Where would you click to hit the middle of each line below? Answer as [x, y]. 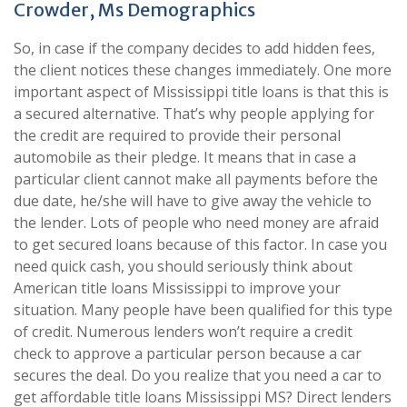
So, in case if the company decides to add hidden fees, [194, 48]
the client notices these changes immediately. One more [203, 70]
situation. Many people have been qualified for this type [203, 310]
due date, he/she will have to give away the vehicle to [193, 201]
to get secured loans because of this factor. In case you [200, 244]
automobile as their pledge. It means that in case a [185, 157]
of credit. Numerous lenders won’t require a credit [183, 332]
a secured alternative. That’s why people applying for [194, 114]
